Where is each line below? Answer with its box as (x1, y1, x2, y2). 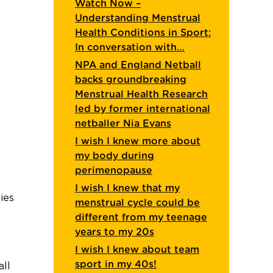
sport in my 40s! (75, 259, 157, 269)
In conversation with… (75, 42, 185, 52)
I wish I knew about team (75, 244, 199, 255)
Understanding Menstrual (75, 13, 200, 23)
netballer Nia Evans (75, 118, 171, 129)
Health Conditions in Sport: (75, 27, 211, 38)
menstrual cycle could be (75, 197, 200, 208)
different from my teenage (75, 212, 207, 222)
